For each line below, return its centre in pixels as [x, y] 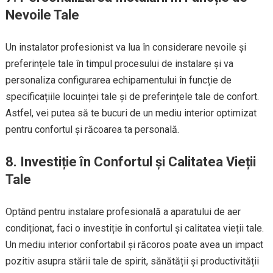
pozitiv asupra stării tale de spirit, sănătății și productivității [132, 261]
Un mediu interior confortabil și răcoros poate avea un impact [134, 245]
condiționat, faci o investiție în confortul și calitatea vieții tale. [134, 228]
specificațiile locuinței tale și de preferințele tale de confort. [132, 97]
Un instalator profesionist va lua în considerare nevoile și [126, 47]
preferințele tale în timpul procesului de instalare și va [119, 64]
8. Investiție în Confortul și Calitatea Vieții [130, 162]
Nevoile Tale [42, 15]
